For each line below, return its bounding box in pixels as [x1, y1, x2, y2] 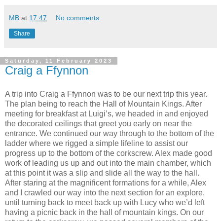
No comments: [56, 14, 102, 22]
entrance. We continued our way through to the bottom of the [5, 129, 214, 138]
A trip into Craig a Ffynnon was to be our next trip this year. [5, 90, 207, 99]
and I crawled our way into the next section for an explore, [5, 188, 205, 197]
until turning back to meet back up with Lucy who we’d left [5, 198, 205, 207]
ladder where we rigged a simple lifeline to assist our [5, 139, 188, 148]
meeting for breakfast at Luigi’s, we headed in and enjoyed [5, 110, 208, 118]
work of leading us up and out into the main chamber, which [5, 159, 211, 168]
